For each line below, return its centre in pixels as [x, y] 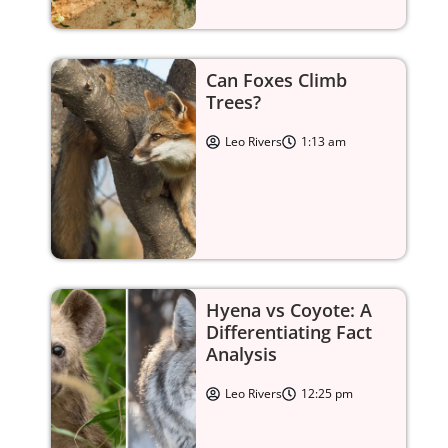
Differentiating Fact [289, 331]
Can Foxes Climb [277, 79]
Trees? [234, 101]
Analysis [242, 353]
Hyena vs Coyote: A [289, 309]
